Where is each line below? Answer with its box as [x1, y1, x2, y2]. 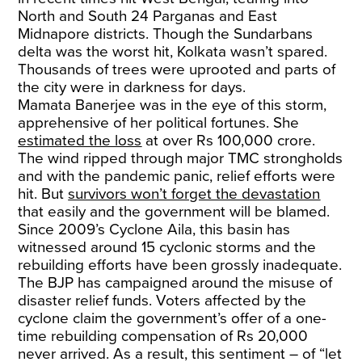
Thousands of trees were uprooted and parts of [18, 60, 336, 78]
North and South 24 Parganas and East [18, 6, 278, 25]
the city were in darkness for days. [18, 78, 246, 96]
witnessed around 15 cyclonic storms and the [18, 238, 317, 256]
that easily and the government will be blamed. [18, 202, 330, 221]
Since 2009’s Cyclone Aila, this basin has [18, 220, 291, 238]
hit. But [18, 184, 69, 203]
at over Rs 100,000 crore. [141, 131, 316, 149]
